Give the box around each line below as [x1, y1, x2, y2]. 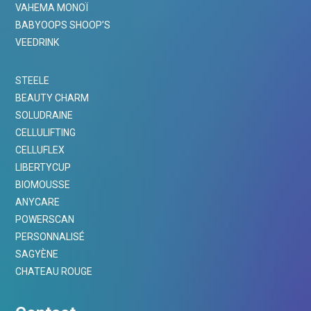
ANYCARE [15, 196, 60, 208]
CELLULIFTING [15, 127, 76, 139]
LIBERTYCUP [15, 162, 72, 174]
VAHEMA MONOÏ [15, 2, 89, 14]
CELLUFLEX [15, 144, 65, 156]
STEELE [15, 75, 50, 87]
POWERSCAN [15, 214, 75, 226]
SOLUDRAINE [15, 110, 74, 121]
